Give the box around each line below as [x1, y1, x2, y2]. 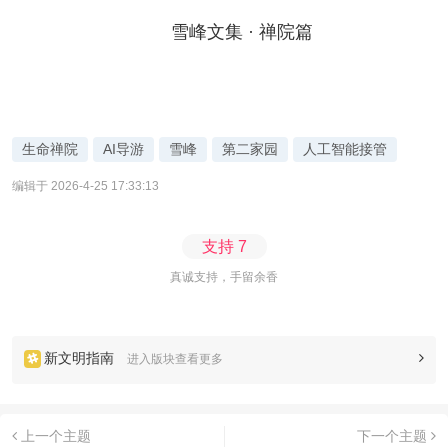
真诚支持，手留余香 [170, 270, 278, 285]
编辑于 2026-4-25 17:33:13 [12, 179, 159, 194]
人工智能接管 [303, 141, 387, 158]
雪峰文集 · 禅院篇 [171, 22, 313, 43]
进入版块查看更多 [127, 352, 223, 367]
